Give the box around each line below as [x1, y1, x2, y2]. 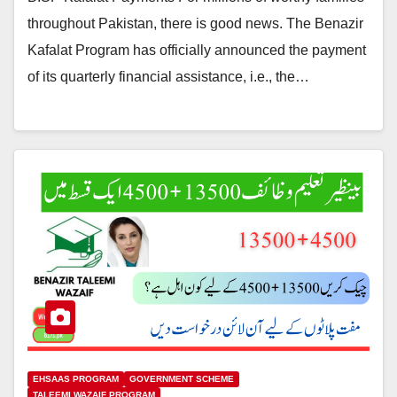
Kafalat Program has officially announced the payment [27, 42, 366, 58]
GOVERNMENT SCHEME [129, 374, 234, 385]
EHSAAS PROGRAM [33, 374, 119, 385]
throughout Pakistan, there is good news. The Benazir [27, 15, 363, 31]
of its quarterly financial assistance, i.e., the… [27, 68, 309, 84]
